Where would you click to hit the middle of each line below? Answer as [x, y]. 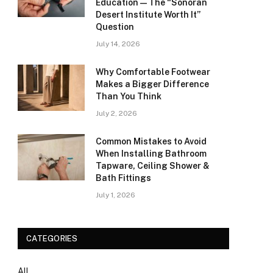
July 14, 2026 [118, 44]
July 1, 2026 [115, 195]
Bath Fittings [123, 178]
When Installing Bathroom [151, 153]
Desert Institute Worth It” [148, 14]
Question [115, 27]
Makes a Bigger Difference [152, 84]
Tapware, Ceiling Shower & [153, 165]
